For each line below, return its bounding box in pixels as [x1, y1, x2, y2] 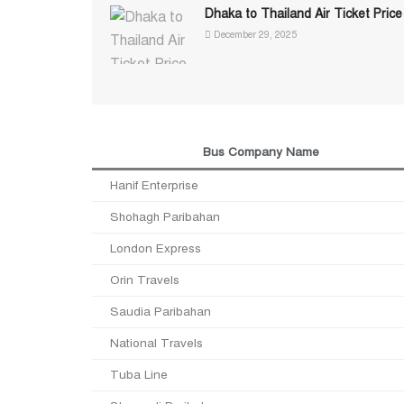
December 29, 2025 [211, 29, 297, 41]
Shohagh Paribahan [110, 208, 220, 225]
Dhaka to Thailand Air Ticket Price [205, 6, 402, 23]
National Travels [110, 335, 203, 351]
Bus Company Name [203, 143, 319, 160]
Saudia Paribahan [110, 303, 211, 319]
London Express [110, 240, 201, 256]
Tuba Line [110, 366, 168, 382]
